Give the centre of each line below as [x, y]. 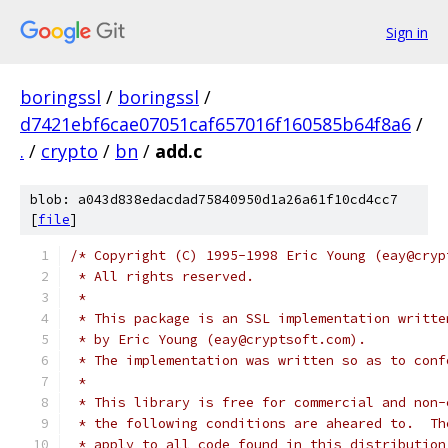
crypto [69, 151]
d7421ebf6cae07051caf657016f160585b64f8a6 [215, 124]
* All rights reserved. [162, 276]
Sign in [407, 32]
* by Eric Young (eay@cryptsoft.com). [218, 339]
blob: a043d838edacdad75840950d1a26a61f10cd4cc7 [214, 199]
